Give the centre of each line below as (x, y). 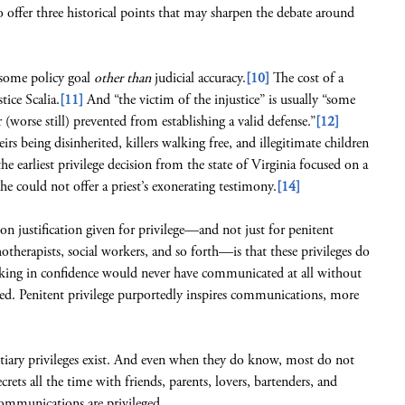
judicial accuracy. (198, 78)
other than (122, 78)
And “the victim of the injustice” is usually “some (219, 100)
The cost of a (306, 78)
